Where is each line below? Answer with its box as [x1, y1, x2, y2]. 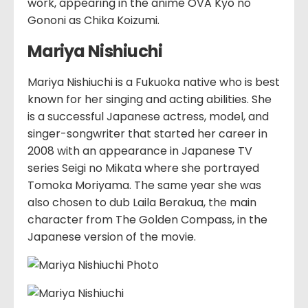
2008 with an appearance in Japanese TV [27, 143, 252, 159]
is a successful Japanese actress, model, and [27, 109, 269, 125]
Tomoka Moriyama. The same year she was [27, 177, 261, 194]
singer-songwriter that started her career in [27, 126, 267, 142]
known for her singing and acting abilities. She [27, 91, 272, 108]
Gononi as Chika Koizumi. [27, 12, 159, 29]
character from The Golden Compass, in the [27, 212, 267, 228]
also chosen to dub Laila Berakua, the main [27, 195, 256, 211]
